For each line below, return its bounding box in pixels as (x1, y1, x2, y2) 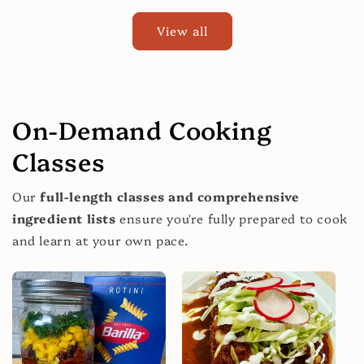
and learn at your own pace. (12, 231, 188, 249)
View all (156, 22, 208, 40)
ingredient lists (12, 209, 116, 227)
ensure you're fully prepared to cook (115, 209, 348, 227)
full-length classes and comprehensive (40, 187, 300, 205)
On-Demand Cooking (12, 111, 272, 146)
